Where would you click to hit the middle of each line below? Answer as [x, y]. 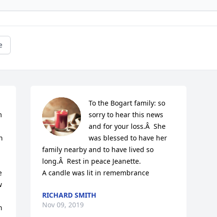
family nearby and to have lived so [98, 149]
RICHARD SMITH [70, 195]
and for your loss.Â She [127, 126]
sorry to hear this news [126, 114]
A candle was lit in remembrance [96, 172]
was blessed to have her [128, 138]
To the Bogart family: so [127, 103]
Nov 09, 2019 [63, 204]
